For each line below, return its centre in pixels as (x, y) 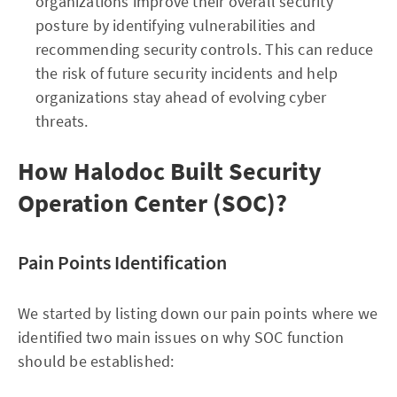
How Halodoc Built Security (170, 171)
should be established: (96, 361)
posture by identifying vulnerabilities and (176, 25)
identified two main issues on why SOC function (181, 337)
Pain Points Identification (122, 262)
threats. (62, 121)
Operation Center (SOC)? (152, 202)
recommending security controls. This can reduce (205, 49)
